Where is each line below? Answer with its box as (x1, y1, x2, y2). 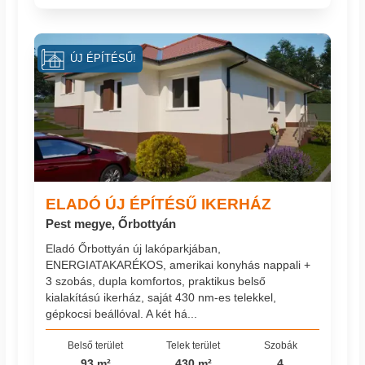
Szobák (263, 340, 297, 351)
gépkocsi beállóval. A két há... (46, 306, 198, 320)
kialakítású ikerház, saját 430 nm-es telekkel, (46, 290, 277, 304)
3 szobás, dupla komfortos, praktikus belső (46, 274, 266, 288)
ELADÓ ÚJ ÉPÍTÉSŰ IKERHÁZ (46, 195, 272, 213)
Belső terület (68, 340, 124, 351)
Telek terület (166, 340, 221, 351)
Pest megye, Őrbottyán (46, 217, 177, 231)
